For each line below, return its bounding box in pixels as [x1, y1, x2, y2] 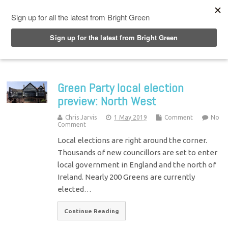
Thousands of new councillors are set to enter [58, 148, 218, 157]
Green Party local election [58, 79, 184, 96]
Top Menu [24, 5, 66, 15]
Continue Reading [64, 207, 120, 214]
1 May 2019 [114, 113, 148, 121]
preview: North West [58, 93, 157, 109]
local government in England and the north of [58, 160, 216, 169]
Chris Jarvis [65, 113, 97, 121]
